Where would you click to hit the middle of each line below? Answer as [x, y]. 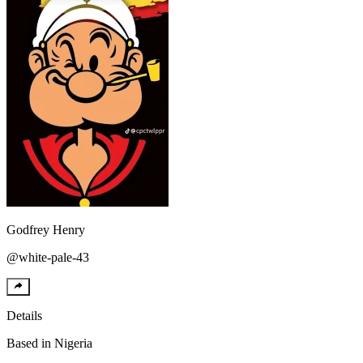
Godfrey [30, 229]
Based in [29, 343]
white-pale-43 [54, 257]
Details [24, 315]
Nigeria [73, 343]
